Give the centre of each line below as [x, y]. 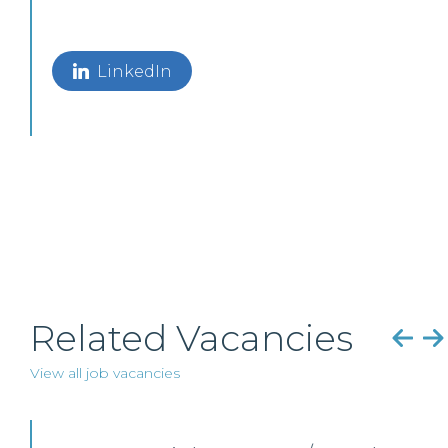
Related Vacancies [191, 338]
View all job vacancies [105, 373]
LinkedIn [134, 71]
